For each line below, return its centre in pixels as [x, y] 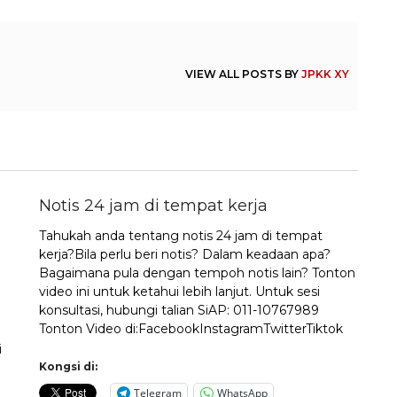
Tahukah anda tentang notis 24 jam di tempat [181, 236]
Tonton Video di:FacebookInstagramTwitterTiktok [191, 329]
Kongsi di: [69, 366]
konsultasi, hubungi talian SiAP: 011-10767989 [179, 310]
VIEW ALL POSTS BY [244, 74]
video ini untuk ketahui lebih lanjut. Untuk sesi [180, 292]
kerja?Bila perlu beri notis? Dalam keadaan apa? [185, 254]
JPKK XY [326, 74]
